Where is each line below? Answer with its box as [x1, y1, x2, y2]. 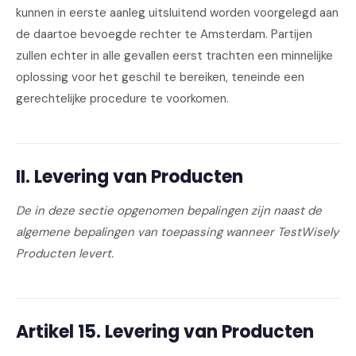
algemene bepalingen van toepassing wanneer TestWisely [16, 224, 339, 240]
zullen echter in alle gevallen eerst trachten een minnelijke [16, 48, 333, 64]
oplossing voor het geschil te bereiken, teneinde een [16, 69, 304, 85]
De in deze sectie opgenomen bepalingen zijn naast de [16, 203, 322, 219]
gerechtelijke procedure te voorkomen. [16, 91, 229, 106]
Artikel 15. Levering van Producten [16, 319, 314, 344]
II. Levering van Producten [16, 164, 243, 189]
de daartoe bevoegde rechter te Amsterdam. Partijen [16, 26, 312, 42]
